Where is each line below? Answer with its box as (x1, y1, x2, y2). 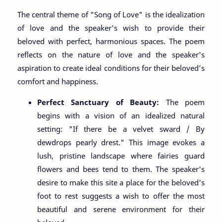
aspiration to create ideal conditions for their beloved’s (17, 62, 205, 73)
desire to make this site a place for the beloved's (37, 177, 205, 187)
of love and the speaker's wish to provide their (17, 22, 205, 33)
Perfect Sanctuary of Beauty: (37, 97, 160, 107)
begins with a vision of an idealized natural (37, 110, 205, 120)
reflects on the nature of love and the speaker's (17, 49, 205, 59)
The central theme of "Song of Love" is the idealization (17, 9, 205, 19)
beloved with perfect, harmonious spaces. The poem (17, 36, 205, 46)
